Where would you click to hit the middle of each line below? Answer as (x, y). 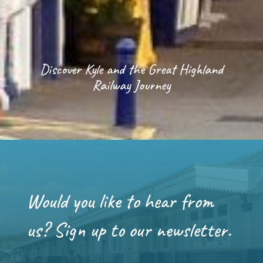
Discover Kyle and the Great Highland (131, 69)
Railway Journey (131, 85)
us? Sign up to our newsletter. (129, 230)
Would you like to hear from (119, 201)
